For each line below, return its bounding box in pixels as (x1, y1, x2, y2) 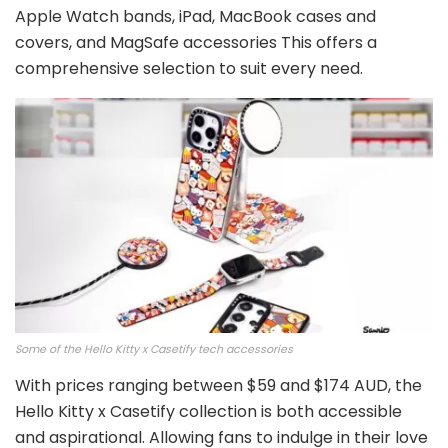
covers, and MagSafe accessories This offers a (15, 31, 377, 54)
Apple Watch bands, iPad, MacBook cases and (15, 5, 376, 28)
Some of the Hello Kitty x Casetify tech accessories (15, 341, 293, 357)
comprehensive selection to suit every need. (15, 57, 363, 80)
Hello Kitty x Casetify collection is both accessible (15, 400, 402, 423)
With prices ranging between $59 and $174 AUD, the (15, 374, 422, 397)
